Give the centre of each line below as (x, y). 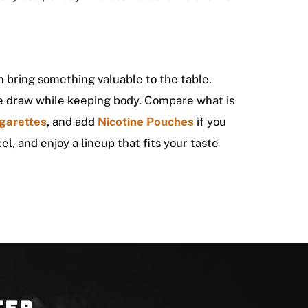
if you (210, 121)
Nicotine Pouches (145, 121)
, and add (70, 121)
